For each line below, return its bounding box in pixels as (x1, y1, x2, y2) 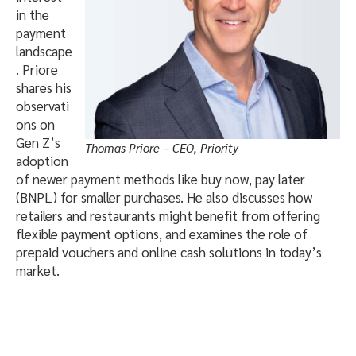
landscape (16, 42, 72, 60)
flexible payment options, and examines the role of (16, 225, 308, 243)
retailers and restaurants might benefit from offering (16, 207, 320, 225)
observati (16, 97, 69, 115)
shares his (16, 79, 72, 97)
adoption (16, 152, 68, 170)
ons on (16, 115, 55, 133)
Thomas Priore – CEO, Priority (85, 139, 238, 155)
